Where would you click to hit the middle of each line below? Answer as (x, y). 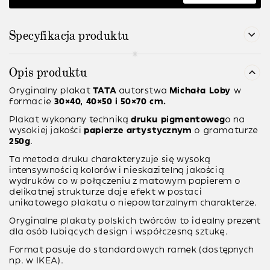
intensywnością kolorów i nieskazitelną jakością (117, 171)
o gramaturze (225, 131)
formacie (30, 102)
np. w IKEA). (36, 261)
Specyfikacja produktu (69, 36)
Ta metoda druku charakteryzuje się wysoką (110, 160)
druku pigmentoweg (178, 120)
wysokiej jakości (47, 131)
